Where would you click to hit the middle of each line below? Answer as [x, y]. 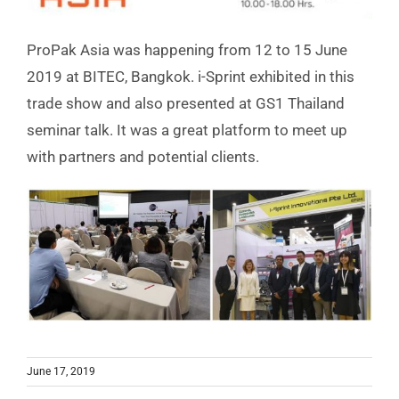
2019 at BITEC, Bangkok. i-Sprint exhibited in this [191, 77]
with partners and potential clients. [143, 157]
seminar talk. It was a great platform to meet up [187, 130]
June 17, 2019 [61, 372]
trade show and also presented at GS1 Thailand [186, 104]
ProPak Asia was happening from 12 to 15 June [187, 50]
